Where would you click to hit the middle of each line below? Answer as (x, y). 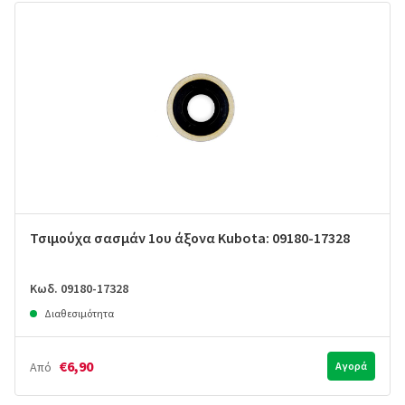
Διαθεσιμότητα (79, 314)
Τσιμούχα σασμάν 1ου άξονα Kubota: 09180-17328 (190, 238)
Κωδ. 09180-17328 (79, 289)
